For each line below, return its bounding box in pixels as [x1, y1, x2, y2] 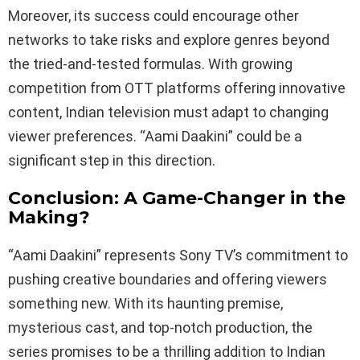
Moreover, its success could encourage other [8, 6, 299, 24]
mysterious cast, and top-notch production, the [8, 318, 313, 336]
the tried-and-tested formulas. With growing [8, 55, 292, 72]
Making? [8, 206, 90, 228]
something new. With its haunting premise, [8, 294, 283, 312]
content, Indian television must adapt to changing [8, 103, 329, 121]
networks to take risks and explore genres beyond [8, 31, 329, 48]
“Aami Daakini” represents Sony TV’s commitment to [8, 246, 348, 264]
